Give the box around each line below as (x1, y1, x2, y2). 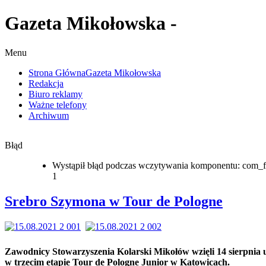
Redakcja (28, 78, 64, 88)
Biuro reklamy (28, 88, 83, 99)
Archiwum (28, 110, 69, 121)
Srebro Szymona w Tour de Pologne (5, 193, 223, 209)
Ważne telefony (28, 99, 87, 110)
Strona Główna (28, 67, 85, 78)
